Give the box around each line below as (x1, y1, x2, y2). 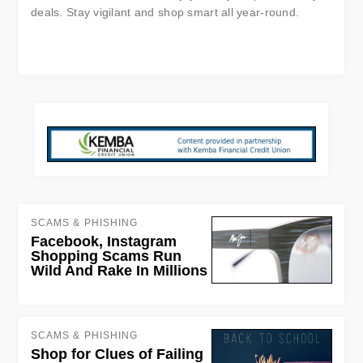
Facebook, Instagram (31, 233, 177, 250)
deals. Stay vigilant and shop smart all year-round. (31, 5, 300, 19)
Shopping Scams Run (31, 248, 181, 265)
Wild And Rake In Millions (31, 263, 207, 280)
